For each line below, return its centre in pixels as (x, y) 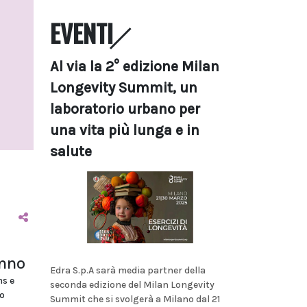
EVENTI (82, 33)
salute (71, 151)
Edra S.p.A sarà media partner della (128, 270)
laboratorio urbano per (125, 109)
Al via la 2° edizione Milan (135, 66)
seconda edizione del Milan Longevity (132, 284)
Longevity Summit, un (124, 88)
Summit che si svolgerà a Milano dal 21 (135, 299)
